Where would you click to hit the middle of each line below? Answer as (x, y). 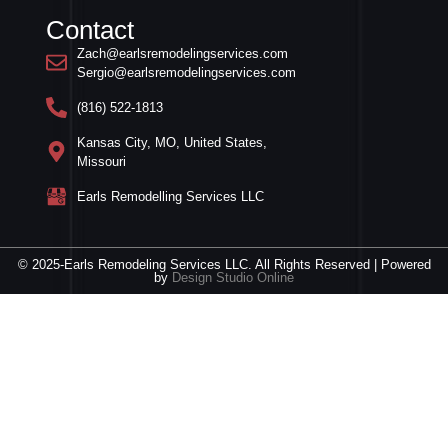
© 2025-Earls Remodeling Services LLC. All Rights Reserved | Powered (224, 264)
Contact (90, 29)
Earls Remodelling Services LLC (171, 196)
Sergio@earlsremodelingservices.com (187, 72)
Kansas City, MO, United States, (172, 142)
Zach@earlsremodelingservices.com (183, 53)
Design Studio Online (233, 277)
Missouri (102, 161)
